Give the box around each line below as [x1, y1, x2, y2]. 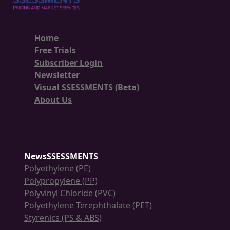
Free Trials [34, 45, 76, 56]
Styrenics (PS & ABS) [24, 212, 102, 224]
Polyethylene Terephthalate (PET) [24, 200, 152, 212]
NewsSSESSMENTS [24, 150, 98, 162]
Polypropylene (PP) [24, 175, 98, 187]
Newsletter [34, 69, 80, 81]
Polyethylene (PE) [24, 163, 91, 175]
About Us [34, 94, 72, 106]
